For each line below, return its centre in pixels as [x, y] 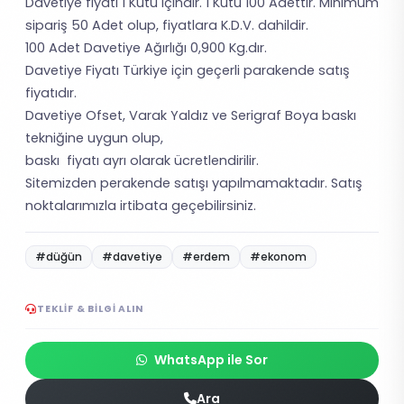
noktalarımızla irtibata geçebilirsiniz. [141, 205]
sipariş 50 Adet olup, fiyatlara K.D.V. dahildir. [169, 25]
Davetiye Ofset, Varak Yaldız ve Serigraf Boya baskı [191, 115]
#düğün [59, 256]
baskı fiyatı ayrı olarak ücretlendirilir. [142, 160]
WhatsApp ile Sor [211, 359]
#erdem [206, 256]
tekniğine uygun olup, [96, 138]
